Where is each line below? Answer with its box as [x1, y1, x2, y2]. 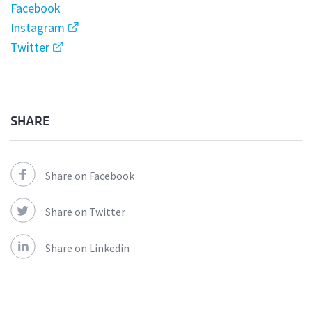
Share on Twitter [45, 205, 125, 219]
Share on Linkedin [45, 241, 130, 256]
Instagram [10, 19, 65, 36]
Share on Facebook [45, 169, 134, 183]
